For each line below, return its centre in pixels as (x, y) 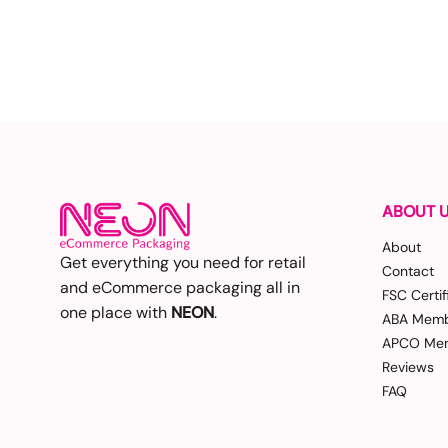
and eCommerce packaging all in (180, 287)
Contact (408, 270)
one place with (115, 312)
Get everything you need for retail (183, 262)
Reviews (408, 366)
